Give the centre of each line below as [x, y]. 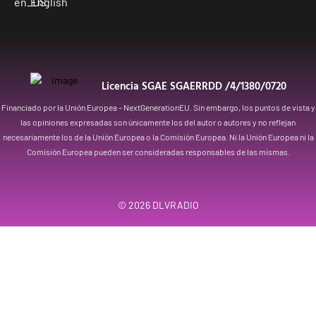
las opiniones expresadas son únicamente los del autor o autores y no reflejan [158, 122]
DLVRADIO [175, 205]
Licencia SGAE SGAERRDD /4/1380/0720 [194, 85]
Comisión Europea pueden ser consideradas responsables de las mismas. [158, 151]
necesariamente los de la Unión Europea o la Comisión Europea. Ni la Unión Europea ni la [158, 136]
